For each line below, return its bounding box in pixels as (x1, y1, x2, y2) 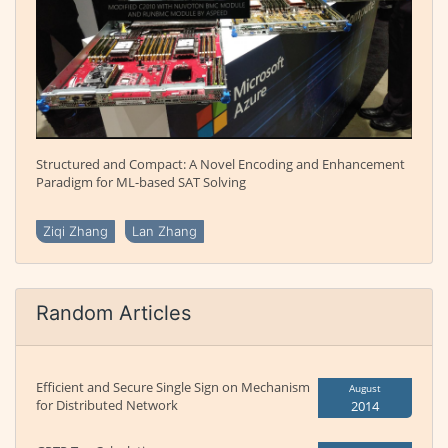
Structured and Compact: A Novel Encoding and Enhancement (36, 155, 405, 174)
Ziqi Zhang (43, 223, 108, 240)
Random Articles (36, 301, 191, 326)
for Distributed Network (36, 396, 178, 415)
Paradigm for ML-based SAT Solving (36, 173, 246, 192)
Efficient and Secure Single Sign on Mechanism (36, 378, 310, 397)
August (349, 381, 381, 396)
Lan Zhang (132, 223, 197, 240)
